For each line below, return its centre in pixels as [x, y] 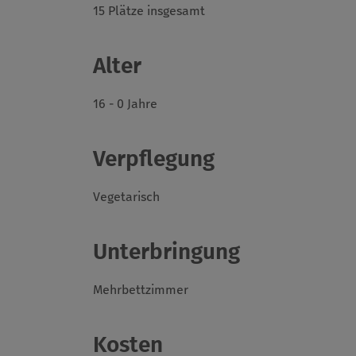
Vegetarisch [126, 197]
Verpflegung [154, 159]
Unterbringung [166, 252]
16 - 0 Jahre [125, 104]
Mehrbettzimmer [141, 290]
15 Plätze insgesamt [149, 11]
